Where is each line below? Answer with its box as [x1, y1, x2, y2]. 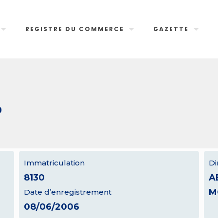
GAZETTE [153, 25, 189, 33]
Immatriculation [23, 158, 85, 167]
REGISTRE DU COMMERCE [25, 25, 125, 33]
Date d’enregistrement [23, 187, 111, 197]
